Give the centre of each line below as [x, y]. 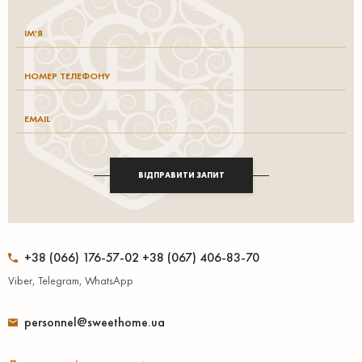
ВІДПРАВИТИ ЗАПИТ [181, 175]
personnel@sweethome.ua [95, 322]
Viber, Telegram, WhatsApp [71, 280]
